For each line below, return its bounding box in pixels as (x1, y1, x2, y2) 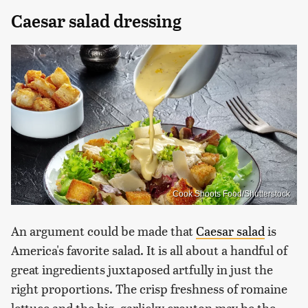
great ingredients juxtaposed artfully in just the (11, 261, 273, 278)
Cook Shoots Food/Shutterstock (173, 189, 290, 199)
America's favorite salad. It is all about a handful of (11, 241, 287, 259)
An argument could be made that (11, 222, 196, 240)
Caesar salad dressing (11, 10, 181, 32)
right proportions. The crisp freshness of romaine (11, 280, 287, 298)
